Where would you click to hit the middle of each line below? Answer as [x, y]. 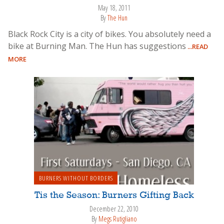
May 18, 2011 [114, 7]
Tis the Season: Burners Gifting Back [114, 195]
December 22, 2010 [114, 208]
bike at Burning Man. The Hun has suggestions [97, 46]
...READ [197, 46]
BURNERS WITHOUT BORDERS [76, 178]
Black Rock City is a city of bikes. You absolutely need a [109, 34]
